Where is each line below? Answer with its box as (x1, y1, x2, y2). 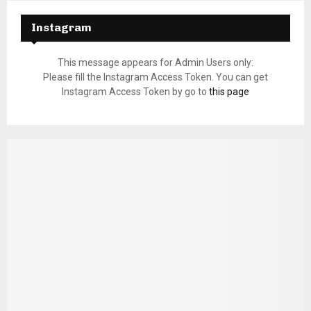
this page (209, 86, 249, 98)
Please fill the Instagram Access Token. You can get (43, 72, 268, 83)
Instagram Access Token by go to (62, 86, 209, 98)
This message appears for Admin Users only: (58, 57, 253, 69)
